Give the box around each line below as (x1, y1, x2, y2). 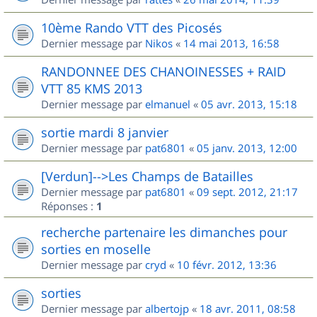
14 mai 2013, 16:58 (183, 35, 279, 50)
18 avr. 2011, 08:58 (200, 301, 296, 316)
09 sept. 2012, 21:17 (197, 184, 298, 199)
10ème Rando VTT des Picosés (41, 18, 222, 36)
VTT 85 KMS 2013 (41, 79, 142, 97)
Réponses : (41, 198, 96, 213)
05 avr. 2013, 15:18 (201, 96, 297, 111)
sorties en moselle (41, 240, 151, 258)
